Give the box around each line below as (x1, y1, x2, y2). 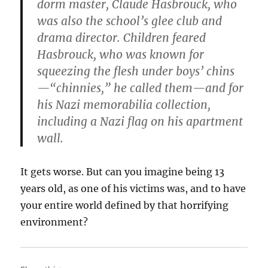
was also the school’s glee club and (37, 14, 223, 28)
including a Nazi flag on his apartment (37, 114, 243, 129)
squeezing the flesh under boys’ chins (37, 64, 235, 78)
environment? (20, 216, 89, 228)
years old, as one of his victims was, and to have (20, 182, 246, 194)
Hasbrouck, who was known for (37, 47, 205, 62)
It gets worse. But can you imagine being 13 (20, 166, 225, 178)
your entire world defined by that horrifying (20, 199, 229, 211)
